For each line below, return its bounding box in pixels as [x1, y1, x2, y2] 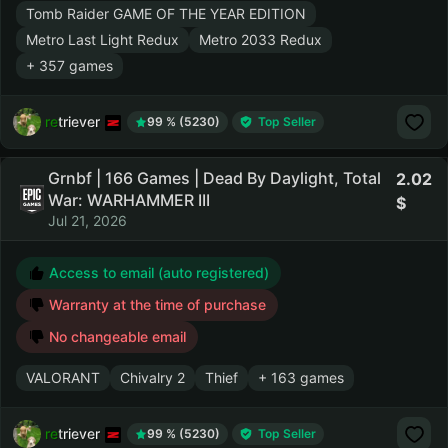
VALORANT [26, 369, 100, 386]
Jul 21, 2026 [48, 212, 127, 229]
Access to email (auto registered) [45, 264, 269, 281]
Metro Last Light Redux [26, 31, 179, 48]
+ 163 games [258, 369, 344, 386]
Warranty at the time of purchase [45, 296, 266, 313]
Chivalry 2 [120, 369, 185, 386]
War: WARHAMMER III [48, 190, 210, 210]
